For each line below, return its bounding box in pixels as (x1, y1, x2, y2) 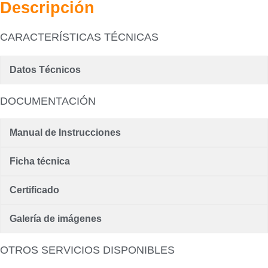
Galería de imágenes (10, 213, 102, 224)
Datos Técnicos (10, 64, 81, 75)
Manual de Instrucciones (10, 127, 121, 138)
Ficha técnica (10, 156, 70, 166)
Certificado (10, 184, 59, 195)
